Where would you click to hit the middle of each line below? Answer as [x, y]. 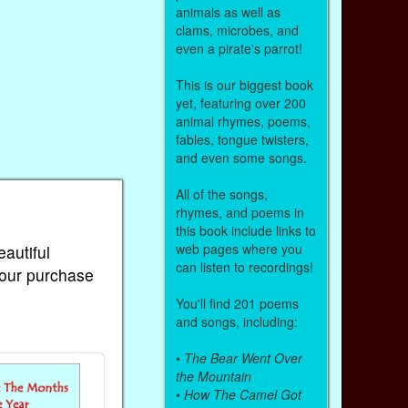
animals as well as [228, 11]
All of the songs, [221, 194]
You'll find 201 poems [237, 303]
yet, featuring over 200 [240, 102]
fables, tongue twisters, [242, 139]
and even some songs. [241, 157]
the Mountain [213, 376]
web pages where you [239, 248]
